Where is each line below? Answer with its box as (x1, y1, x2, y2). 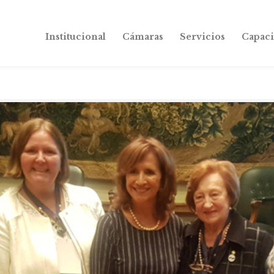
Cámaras (122, 31, 163, 42)
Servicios (180, 31, 225, 42)
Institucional (45, 31, 106, 42)
